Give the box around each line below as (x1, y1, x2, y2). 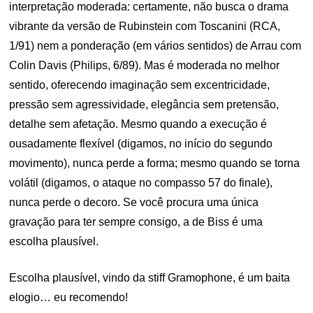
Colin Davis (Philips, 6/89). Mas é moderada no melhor (9, 59, 280, 71)
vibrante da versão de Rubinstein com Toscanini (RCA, (9, 20, 281, 32)
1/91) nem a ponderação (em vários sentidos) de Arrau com (9, 39, 302, 52)
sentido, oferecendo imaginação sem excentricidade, (9, 78, 270, 91)
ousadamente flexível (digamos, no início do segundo (9, 137, 273, 150)
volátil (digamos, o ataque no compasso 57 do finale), (9, 176, 273, 189)
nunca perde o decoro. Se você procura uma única (9, 196, 259, 208)
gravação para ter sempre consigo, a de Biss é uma (9, 215, 263, 228)
